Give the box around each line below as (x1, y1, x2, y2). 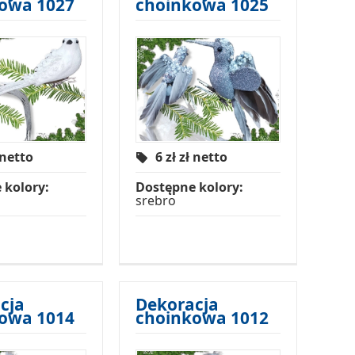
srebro (135, 192, 176, 210)
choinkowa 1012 (135, 307, 269, 330)
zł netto (178, 148, 227, 166)
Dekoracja (135, 293, 219, 316)
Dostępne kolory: (135, 178, 243, 197)
